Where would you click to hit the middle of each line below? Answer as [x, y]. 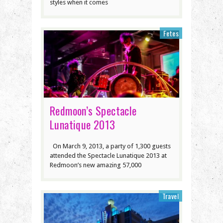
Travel [170, 196]
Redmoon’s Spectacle [93, 110]
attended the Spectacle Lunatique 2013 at [108, 155]
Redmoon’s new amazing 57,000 [96, 165]
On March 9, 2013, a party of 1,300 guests [110, 146]
